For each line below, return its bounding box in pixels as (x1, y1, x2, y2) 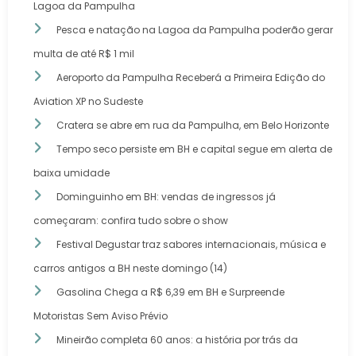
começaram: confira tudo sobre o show (33, 214, 228, 228)
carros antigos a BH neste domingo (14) (33, 261, 227, 276)
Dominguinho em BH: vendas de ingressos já (56, 190, 276, 204)
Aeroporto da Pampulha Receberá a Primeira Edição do (56, 71, 325, 85)
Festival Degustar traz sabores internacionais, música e (56, 238, 326, 252)
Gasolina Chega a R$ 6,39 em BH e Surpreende (56, 285, 284, 300)
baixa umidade (33, 166, 110, 180)
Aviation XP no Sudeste (33, 95, 143, 109)
